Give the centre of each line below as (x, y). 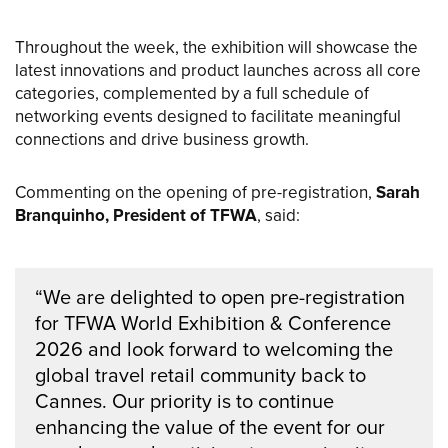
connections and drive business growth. (162, 140)
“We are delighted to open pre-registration (220, 298)
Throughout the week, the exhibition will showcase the (216, 48)
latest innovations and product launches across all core (218, 71)
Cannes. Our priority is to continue (184, 402)
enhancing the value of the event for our (210, 428)
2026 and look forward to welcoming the (214, 350)
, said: (278, 216)
